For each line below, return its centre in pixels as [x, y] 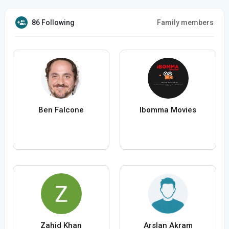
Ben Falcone [61, 110]
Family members [185, 23]
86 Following [53, 23]
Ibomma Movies [168, 110]
